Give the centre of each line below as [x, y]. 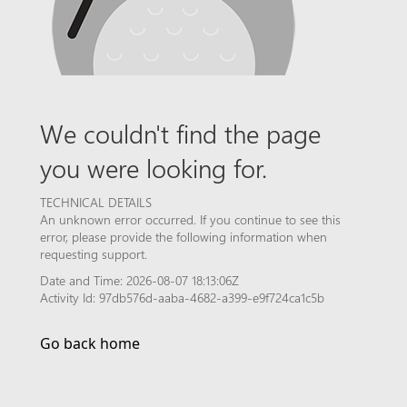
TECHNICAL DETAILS [96, 202]
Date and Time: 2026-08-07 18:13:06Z [139, 280]
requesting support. [94, 254]
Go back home [90, 343]
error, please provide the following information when [184, 237]
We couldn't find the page [180, 133]
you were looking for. [154, 167]
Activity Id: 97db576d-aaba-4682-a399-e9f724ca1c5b [182, 298]
